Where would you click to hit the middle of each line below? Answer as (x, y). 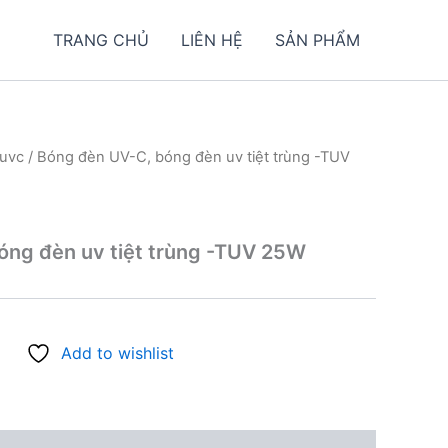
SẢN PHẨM (317, 40)
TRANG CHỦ (101, 40)
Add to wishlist (117, 353)
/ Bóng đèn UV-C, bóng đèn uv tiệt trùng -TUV (187, 157)
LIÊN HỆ (212, 40)
